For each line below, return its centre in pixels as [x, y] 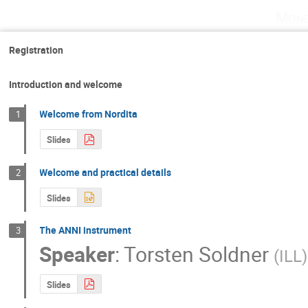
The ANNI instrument [86, 230]
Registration [36, 49]
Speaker [77, 254]
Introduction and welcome [66, 84]
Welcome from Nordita [89, 114]
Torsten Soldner [197, 254]
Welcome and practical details [106, 172]
